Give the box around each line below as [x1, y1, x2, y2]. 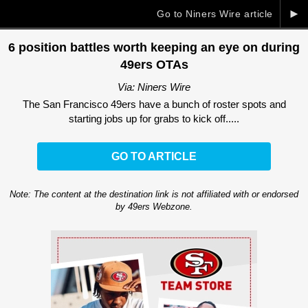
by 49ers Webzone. [115, 201, 192, 212]
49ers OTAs [120, 58, 188, 72]
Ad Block [133, 232, 175, 244]
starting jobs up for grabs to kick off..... [69, 112, 239, 124]
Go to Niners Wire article [157, 8, 273, 19]
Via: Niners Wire [118, 80, 190, 93]
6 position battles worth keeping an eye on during [8, 41, 300, 55]
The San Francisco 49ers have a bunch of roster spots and [22, 98, 286, 110]
